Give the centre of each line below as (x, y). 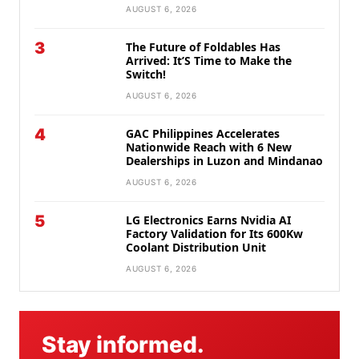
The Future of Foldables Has (203, 47)
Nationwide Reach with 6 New (209, 147)
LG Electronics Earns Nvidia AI (208, 220)
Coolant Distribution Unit (198, 248)
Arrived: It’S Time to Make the (209, 61)
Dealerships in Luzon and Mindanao (224, 161)
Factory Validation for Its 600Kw (214, 234)
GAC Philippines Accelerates (203, 134)
